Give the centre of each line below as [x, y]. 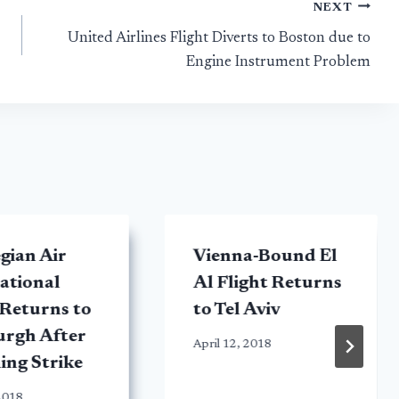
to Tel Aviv [236, 310]
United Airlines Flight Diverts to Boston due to [219, 38]
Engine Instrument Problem [278, 62]
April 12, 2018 [232, 345]
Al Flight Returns [267, 284]
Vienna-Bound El [265, 257]
